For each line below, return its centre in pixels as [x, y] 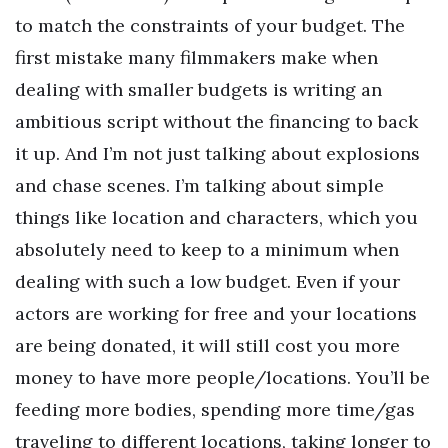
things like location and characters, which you [216, 217]
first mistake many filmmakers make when [196, 57]
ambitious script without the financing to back [216, 121]
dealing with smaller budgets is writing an [198, 89]
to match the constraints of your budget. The [210, 25]
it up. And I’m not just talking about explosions [217, 153]
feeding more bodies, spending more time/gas [215, 409]
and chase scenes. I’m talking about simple [199, 185]
